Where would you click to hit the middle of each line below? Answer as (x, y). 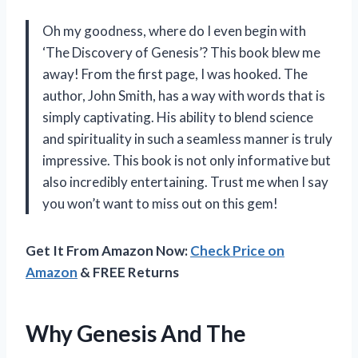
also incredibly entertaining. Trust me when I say (185, 181)
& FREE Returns (128, 272)
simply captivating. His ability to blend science (178, 117)
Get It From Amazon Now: (108, 250)
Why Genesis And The (136, 333)
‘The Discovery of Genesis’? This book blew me (181, 52)
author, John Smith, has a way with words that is (184, 95)
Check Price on (237, 250)
